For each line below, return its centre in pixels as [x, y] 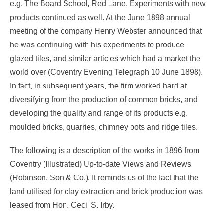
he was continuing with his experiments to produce [97, 44]
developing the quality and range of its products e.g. [99, 113]
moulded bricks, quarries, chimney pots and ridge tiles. [104, 127]
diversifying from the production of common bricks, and [104, 99]
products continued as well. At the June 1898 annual [100, 17]
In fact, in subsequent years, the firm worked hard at [98, 86]
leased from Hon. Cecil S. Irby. [62, 205]
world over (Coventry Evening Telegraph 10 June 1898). [106, 72]
